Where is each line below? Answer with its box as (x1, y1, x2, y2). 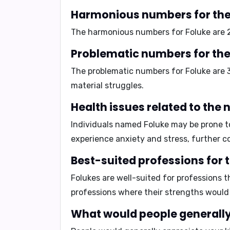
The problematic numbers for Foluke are (71, 66, 227, 76)
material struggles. (71, 81, 144, 90)
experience (71, 134, 116, 144)
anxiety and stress (116, 134, 187, 144)
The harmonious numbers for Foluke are (71, 27, 227, 37)
